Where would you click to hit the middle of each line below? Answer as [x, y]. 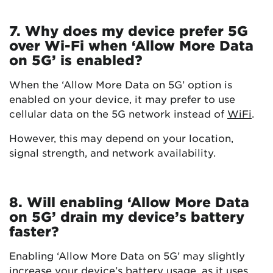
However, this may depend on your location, [121, 138]
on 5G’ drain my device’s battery [127, 217]
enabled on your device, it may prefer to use [122, 99]
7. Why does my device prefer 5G [129, 31]
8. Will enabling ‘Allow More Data [129, 202]
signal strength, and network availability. [112, 153]
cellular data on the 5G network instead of [118, 114]
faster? [34, 231]
